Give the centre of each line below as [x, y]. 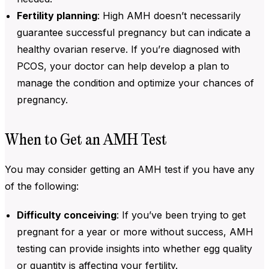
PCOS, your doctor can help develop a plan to [123, 66]
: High [112, 15]
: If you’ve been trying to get [181, 215]
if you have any [218, 169]
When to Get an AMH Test [86, 140]
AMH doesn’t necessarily [184, 15]
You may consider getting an [71, 169]
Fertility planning [57, 15]
